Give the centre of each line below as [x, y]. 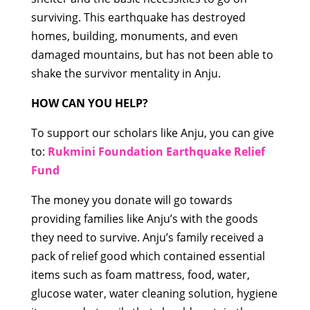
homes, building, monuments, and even [134, 36]
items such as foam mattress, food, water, [140, 274]
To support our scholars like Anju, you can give [152, 133]
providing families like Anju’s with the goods [144, 218]
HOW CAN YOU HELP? [89, 103]
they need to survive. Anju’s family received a [147, 237]
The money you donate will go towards [131, 200]
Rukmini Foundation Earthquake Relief [156, 151]
